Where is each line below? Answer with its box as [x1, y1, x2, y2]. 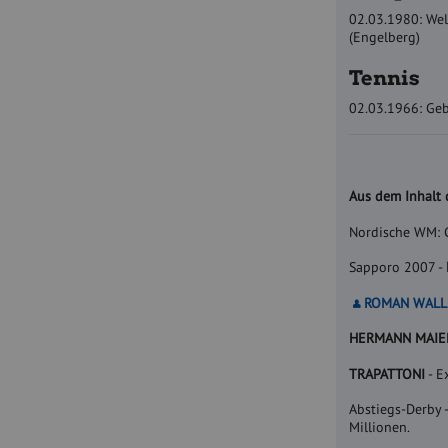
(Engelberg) [349, 28, 421, 47]
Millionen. [349, 418, 411, 437]
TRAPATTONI [349, 364, 426, 383]
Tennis [349, 65, 421, 90]
